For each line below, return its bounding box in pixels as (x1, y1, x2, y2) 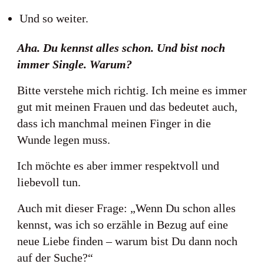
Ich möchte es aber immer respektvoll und (17, 159, 219, 172)
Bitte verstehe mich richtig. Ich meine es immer (17, 84, 247, 97)
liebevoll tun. (17, 176, 81, 189)
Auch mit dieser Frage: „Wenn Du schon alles (17, 202, 236, 214)
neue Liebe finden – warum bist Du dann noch (17, 235, 237, 247)
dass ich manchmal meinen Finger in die (17, 117, 211, 130)
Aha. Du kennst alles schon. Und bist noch (17, 41, 225, 54)
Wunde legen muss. (17, 133, 110, 146)
